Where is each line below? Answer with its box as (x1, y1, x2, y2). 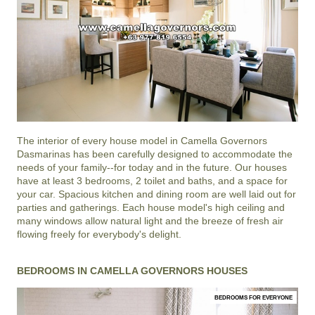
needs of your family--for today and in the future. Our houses (17, 162, 287, 174)
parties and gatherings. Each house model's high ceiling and (17, 202, 285, 214)
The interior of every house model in (17, 135, 181, 147)
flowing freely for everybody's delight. (17, 229, 181, 240)
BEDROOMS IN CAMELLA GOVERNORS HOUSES (17, 265, 247, 277)
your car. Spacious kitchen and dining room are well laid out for (17, 188, 296, 200)
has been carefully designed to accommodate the (70, 148, 292, 160)
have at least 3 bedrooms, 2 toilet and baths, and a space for (17, 175, 288, 187)
